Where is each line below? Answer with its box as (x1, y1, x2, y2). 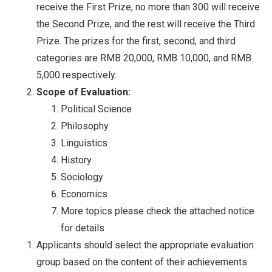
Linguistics (61, 137, 107, 149)
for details (61, 222, 104, 234)
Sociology (61, 171, 103, 183)
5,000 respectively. (36, 69, 117, 81)
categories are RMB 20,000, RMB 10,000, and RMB (36, 52, 251, 64)
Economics (61, 188, 107, 200)
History (61, 154, 92, 166)
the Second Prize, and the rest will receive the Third (36, 18, 255, 30)
